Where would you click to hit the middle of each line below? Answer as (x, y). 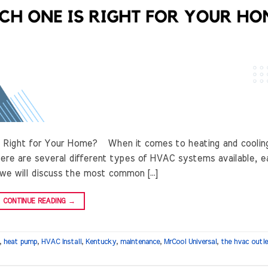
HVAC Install (61, 242)
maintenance (140, 242)
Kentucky (101, 242)
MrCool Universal (190, 242)
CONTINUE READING (35, 201)
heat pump (20, 242)
